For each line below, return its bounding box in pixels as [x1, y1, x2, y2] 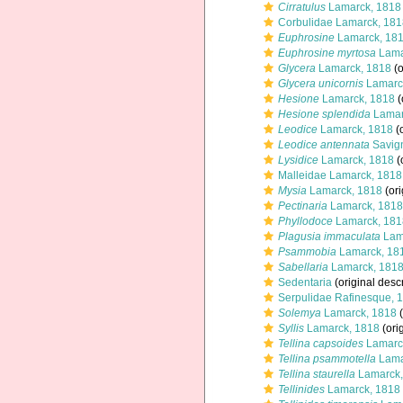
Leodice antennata [278, 139, 370, 151]
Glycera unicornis [278, 77, 363, 90]
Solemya [278, 307, 321, 319]
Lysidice [278, 154, 318, 166]
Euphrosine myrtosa [278, 47, 376, 59]
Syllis [278, 322, 304, 335]
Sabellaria [278, 261, 328, 273]
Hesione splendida [278, 108, 371, 121]
